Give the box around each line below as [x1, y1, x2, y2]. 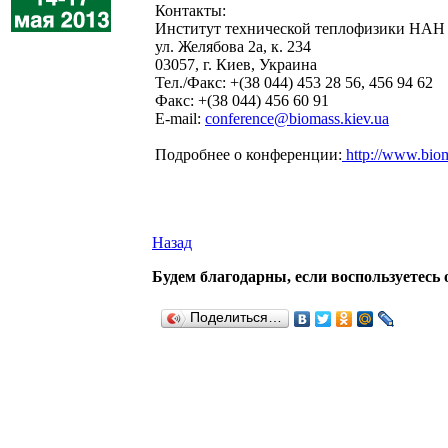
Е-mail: [155, 110, 205, 127]
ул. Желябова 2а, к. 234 [155, 38, 311, 55]
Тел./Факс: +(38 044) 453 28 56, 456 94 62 [155, 74, 433, 91]
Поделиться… [190, 310, 282, 325]
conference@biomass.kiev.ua [205, 110, 389, 127]
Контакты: [155, 2, 226, 19]
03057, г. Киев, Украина [155, 56, 317, 73]
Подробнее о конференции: [155, 146, 342, 163]
